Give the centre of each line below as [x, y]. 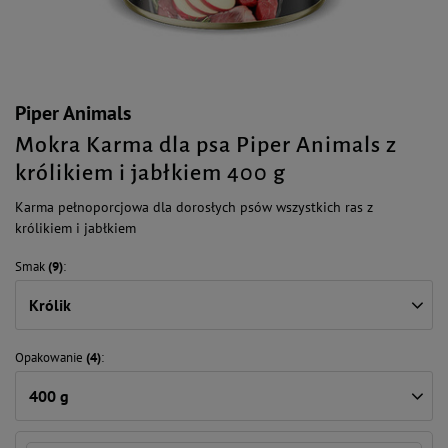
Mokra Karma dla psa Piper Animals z [206, 145]
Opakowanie [49, 357]
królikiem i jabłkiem [75, 228]
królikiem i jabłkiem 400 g [150, 173]
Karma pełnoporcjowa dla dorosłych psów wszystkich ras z [194, 207]
